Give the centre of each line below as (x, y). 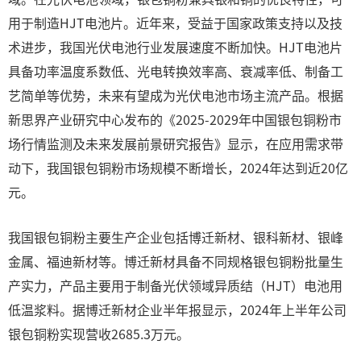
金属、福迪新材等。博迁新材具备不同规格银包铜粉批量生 (176, 261)
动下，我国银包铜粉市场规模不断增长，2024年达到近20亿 (178, 168)
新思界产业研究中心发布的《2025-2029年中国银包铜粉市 (175, 119)
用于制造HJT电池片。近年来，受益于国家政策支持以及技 (175, 23)
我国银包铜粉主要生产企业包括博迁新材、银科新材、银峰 (176, 237)
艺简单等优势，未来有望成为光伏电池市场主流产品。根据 (176, 95)
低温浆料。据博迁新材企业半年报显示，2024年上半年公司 (177, 309)
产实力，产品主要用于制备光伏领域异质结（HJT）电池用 (175, 285)
